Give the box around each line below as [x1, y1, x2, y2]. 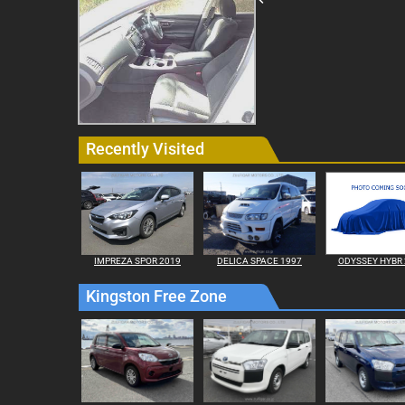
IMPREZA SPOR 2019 [94, 256, 181, 266]
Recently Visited [86, 139, 204, 158]
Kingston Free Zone [86, 287, 227, 306]
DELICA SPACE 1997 [217, 256, 302, 266]
